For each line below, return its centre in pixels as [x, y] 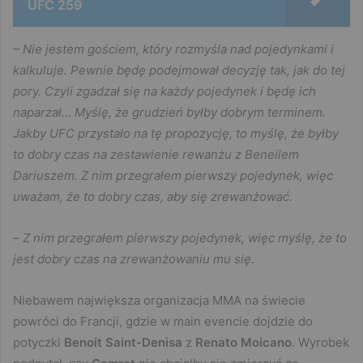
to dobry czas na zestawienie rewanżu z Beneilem [156, 155]
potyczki [38, 343]
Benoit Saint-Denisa [123, 343]
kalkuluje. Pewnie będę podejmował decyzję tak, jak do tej [179, 70]
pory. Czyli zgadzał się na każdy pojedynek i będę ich [164, 92]
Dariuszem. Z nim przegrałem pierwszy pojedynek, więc [173, 176]
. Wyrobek [320, 343]
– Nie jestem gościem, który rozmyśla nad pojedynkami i [173, 49]
